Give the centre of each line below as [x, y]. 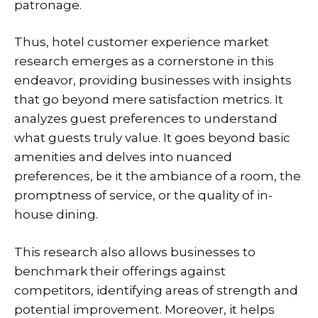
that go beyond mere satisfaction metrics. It [149, 100]
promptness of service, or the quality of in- [143, 196]
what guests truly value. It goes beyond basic [152, 138]
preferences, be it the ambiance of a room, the [158, 176]
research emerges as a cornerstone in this [144, 61]
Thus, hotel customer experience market [142, 42]
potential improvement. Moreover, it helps [144, 309]
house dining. [56, 215]
